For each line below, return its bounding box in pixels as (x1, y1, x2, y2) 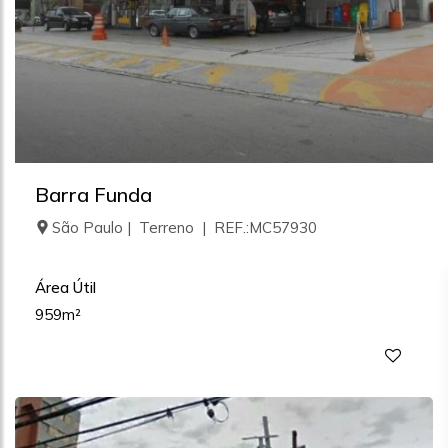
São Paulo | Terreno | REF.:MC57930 (52, 218, 317, 237)
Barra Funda (35, 182, 152, 207)
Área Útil (35, 278, 96, 297)
